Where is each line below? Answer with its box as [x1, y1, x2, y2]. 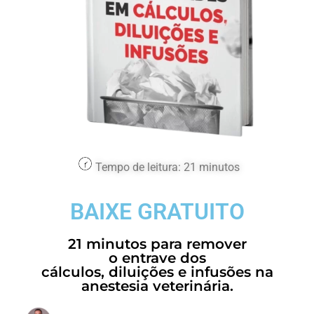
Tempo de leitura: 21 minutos [92, 161, 240, 175]
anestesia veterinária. [81, 277, 233, 294]
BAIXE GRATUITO [69, 198, 245, 225]
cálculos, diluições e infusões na [41, 263, 273, 280]
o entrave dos [108, 249, 206, 266]
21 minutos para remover [67, 235, 247, 252]
